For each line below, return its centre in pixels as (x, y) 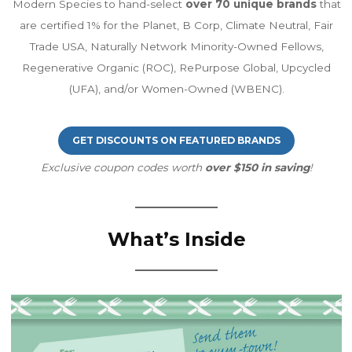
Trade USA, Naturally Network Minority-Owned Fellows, (176, 46)
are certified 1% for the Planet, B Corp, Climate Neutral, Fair (176, 25)
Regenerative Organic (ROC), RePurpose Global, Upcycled (176, 67)
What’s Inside (176, 239)
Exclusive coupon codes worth (122, 167)
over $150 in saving (257, 167)
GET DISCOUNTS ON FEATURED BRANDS (176, 140)
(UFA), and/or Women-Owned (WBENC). (176, 88)
